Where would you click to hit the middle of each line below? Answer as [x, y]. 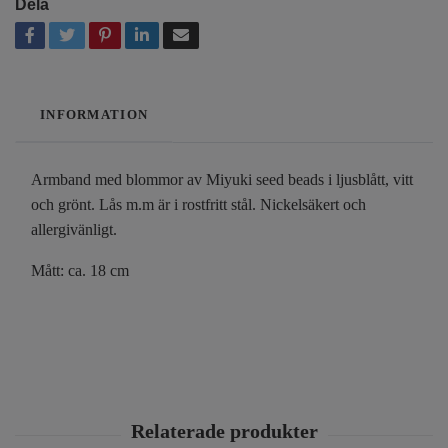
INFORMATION [94, 114]
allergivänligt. [74, 229]
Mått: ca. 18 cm [80, 270]
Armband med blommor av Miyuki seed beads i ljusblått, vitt [222, 179]
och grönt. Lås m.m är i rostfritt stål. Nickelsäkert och [198, 204]
